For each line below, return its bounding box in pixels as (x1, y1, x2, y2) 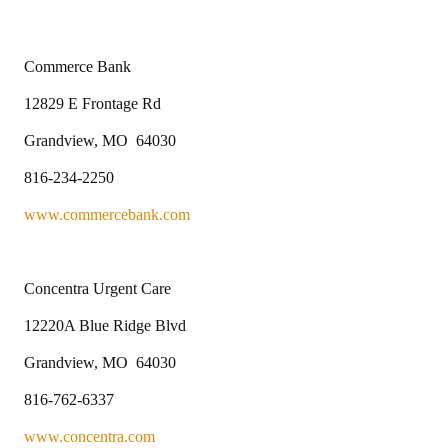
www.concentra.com (24, 427, 155, 445)
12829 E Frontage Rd (24, 94, 161, 112)
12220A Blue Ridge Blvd (24, 316, 186, 334)
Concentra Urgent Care (24, 279, 171, 297)
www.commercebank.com (24, 205, 190, 223)
